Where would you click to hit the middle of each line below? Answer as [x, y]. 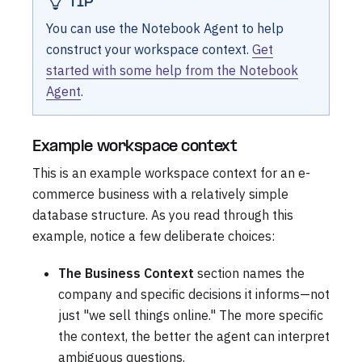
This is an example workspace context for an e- [171, 173]
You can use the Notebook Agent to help [165, 28]
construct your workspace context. [149, 49]
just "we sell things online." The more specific [191, 315]
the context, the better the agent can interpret [194, 336]
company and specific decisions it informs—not [194, 294]
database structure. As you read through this [163, 215]
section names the [249, 273]
